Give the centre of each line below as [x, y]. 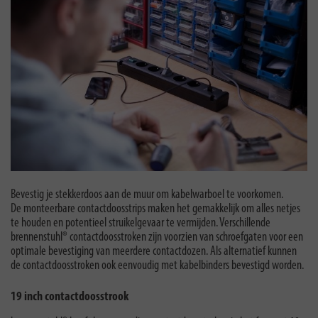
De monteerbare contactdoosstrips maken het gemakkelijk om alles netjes [155, 209]
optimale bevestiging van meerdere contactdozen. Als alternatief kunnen [154, 251]
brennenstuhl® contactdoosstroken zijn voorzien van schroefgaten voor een [157, 237]
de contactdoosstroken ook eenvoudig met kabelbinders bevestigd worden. [157, 265]
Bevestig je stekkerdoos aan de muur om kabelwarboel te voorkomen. [147, 194]
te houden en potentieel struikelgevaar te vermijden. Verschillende [141, 223]
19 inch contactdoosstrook [70, 297]
